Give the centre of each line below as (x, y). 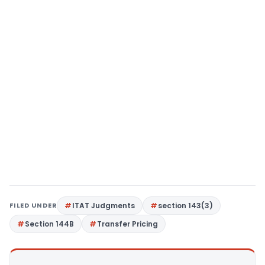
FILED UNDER (33, 205)
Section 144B (49, 224)
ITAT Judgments (104, 206)
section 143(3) (186, 206)
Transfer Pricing (127, 224)
